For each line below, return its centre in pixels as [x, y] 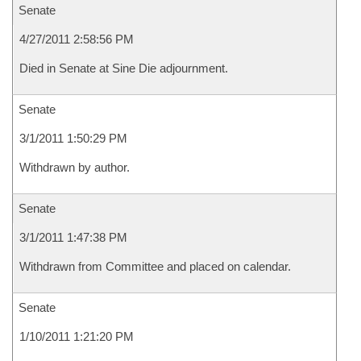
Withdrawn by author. [75, 167]
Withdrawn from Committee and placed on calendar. [155, 266]
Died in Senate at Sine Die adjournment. [124, 68]
